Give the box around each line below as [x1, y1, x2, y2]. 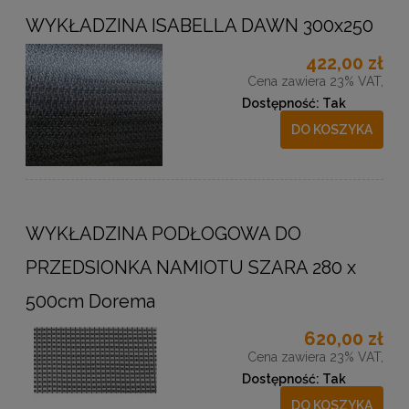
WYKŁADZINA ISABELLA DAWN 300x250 [26, 15, 373, 37]
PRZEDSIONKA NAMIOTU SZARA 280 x [26, 257, 356, 279]
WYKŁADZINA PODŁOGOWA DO [26, 223, 301, 246]
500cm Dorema [26, 290, 155, 313]
